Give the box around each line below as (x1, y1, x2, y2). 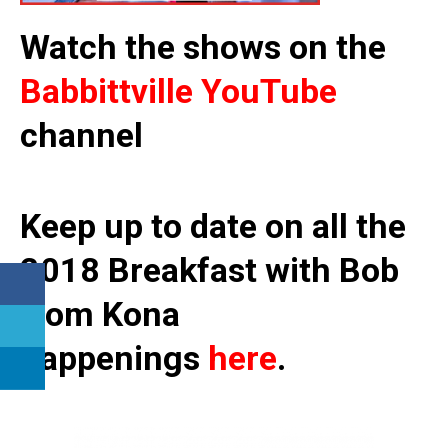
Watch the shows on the (20, 27, 386, 68)
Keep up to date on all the (20, 206, 406, 247)
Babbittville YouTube (20, 71, 337, 112)
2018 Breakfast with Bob (20, 250, 399, 291)
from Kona (20, 294, 180, 335)
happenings (20, 338, 208, 379)
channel (20, 115, 143, 156)
